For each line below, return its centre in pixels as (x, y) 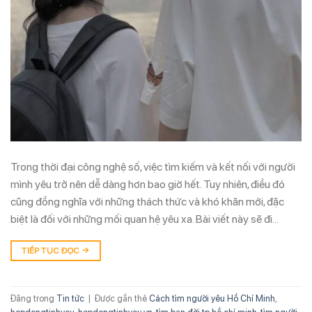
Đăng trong (33, 298)
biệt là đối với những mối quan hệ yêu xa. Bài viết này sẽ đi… (145, 219)
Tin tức (70, 298)
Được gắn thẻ (122, 298)
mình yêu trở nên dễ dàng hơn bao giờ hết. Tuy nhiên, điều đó (148, 185)
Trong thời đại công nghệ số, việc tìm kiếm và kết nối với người (153, 167)
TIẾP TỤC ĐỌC (52, 251)
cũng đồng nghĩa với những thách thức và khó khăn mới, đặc (147, 202)
